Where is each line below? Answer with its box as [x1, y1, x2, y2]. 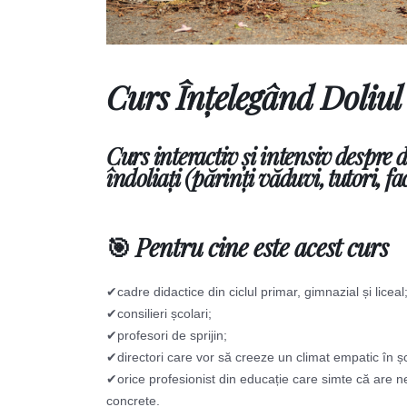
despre [334, 141, 396, 171]
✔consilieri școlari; [106, 306, 212, 321]
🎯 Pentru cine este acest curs [106, 231, 388, 263]
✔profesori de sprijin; [106, 328, 227, 342]
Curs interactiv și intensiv [106, 141, 335, 171]
